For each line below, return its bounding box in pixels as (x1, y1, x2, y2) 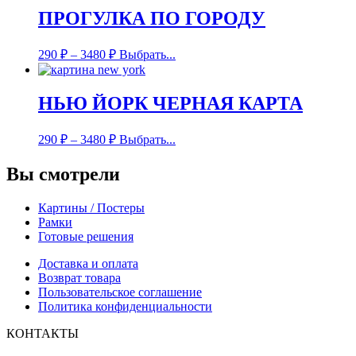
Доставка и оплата (38, 256, 138, 270)
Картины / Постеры (38, 200, 145, 215)
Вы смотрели (6, 163, 120, 184)
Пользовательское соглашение (38, 284, 202, 299)
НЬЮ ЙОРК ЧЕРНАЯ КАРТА (38, 93, 303, 114)
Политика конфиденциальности (38, 299, 212, 313)
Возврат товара (38, 270, 121, 284)
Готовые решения (38, 229, 133, 243)
